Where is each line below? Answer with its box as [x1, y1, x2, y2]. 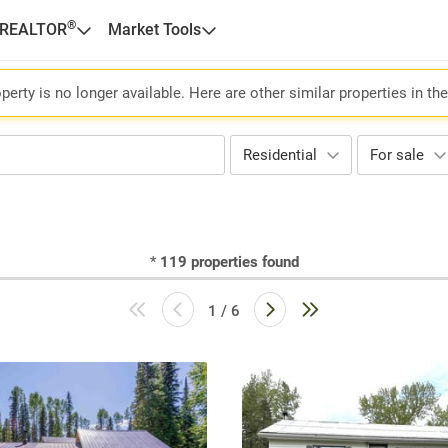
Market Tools [107, 20, 201, 39]
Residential [243, 146, 317, 164]
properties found [190, 253, 299, 271]
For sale [370, 146, 424, 164]
